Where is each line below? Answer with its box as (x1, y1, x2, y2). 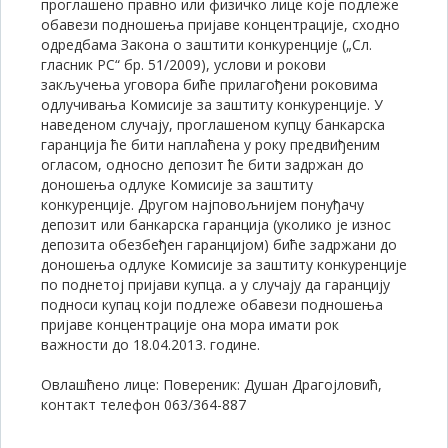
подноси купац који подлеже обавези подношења (41, 295, 383, 314)
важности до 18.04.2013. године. (41, 335, 260, 354)
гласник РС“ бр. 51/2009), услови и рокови (41, 55, 326, 74)
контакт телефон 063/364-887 (41, 395, 246, 414)
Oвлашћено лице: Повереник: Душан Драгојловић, (41, 375, 382, 394)
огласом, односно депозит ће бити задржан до (41, 155, 364, 174)
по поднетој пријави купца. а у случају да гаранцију (41, 275, 390, 294)
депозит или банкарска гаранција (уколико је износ (41, 215, 391, 234)
